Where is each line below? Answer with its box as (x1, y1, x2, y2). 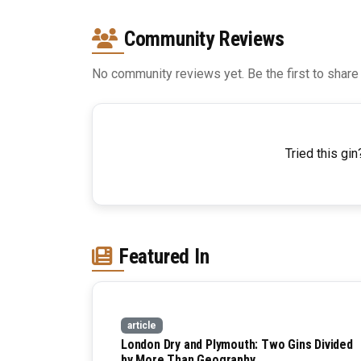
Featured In (118, 244, 210, 268)
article (127, 320, 156, 331)
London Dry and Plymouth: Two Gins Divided (121, 337, 353, 353)
